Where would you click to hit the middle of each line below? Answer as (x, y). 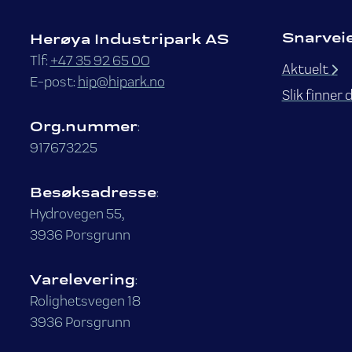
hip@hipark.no (121, 81)
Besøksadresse (93, 192)
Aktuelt (306, 68)
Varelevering (82, 279)
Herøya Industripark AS (129, 38)
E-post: (53, 81)
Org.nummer (83, 126)
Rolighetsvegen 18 (85, 300)
